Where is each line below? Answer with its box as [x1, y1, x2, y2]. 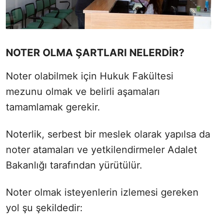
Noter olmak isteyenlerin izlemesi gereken [6, 186, 199, 199]
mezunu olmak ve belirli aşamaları [6, 86, 160, 98]
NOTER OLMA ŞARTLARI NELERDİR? [6, 46, 185, 59]
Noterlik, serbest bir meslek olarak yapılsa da [6, 128, 210, 140]
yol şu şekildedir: [6, 202, 83, 214]
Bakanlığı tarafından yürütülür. [6, 159, 142, 171]
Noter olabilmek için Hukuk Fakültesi [6, 70, 173, 82]
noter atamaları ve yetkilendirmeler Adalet [6, 144, 197, 156]
